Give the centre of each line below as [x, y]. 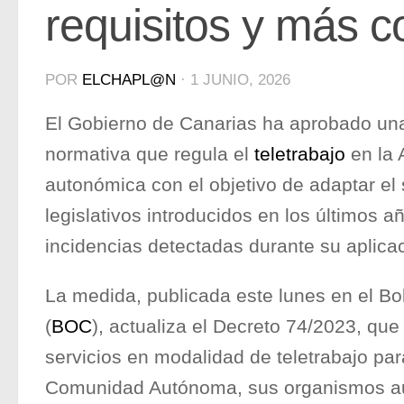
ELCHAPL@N [129, 80]
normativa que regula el [150, 154]
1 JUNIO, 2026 [240, 80]
